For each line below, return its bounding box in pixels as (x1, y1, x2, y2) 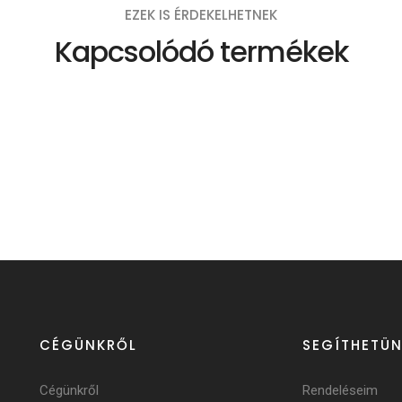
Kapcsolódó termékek (54, 31, 348, 72)
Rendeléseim (301, 382, 378, 399)
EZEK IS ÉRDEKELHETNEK (125, 4, 277, 24)
